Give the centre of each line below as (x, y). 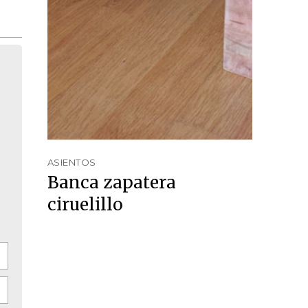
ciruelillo (85, 204)
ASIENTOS (71, 162)
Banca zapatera (111, 182)
